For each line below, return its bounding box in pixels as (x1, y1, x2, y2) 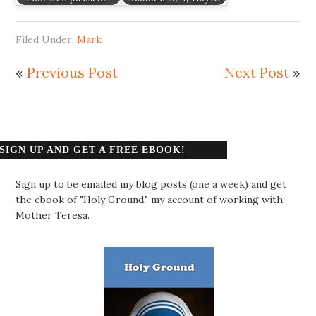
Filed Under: (16, 32, 78, 46)
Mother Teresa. (16, 208, 90, 221)
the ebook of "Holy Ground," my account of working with (16, 193, 284, 206)
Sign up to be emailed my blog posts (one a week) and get (16, 177, 287, 190)
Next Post (224, 63, 289, 81)
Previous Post (27, 63, 119, 81)
